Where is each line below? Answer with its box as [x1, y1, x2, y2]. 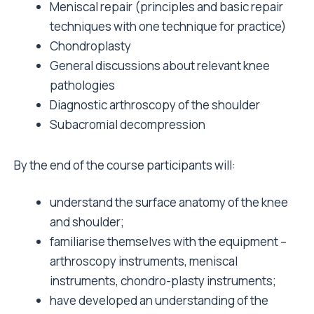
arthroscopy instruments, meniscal [50, 253, 238, 270]
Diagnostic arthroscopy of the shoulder [50, 97, 260, 113]
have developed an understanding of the [50, 292, 268, 309]
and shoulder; [50, 214, 124, 231]
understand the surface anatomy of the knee [50, 194, 288, 211]
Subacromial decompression [50, 116, 205, 132]
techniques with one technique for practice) [50, 18, 286, 34]
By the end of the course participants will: [14, 157, 235, 174]
